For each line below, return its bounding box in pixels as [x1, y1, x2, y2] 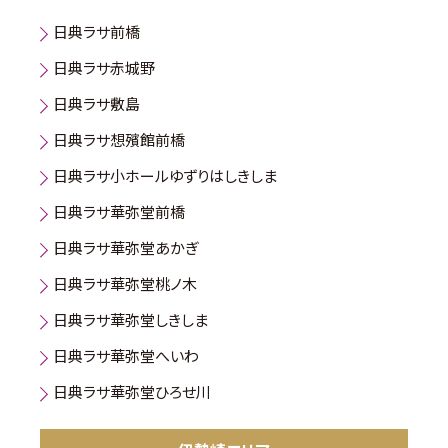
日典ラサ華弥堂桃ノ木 [53, 273, 197, 295]
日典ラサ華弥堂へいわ [53, 345, 199, 367]
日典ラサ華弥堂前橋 [53, 201, 185, 223]
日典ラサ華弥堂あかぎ [53, 237, 198, 259]
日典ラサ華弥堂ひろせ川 [53, 381, 211, 403]
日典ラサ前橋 [53, 21, 140, 43]
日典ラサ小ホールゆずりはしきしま [53, 165, 277, 187]
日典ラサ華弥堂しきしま [53, 309, 208, 331]
